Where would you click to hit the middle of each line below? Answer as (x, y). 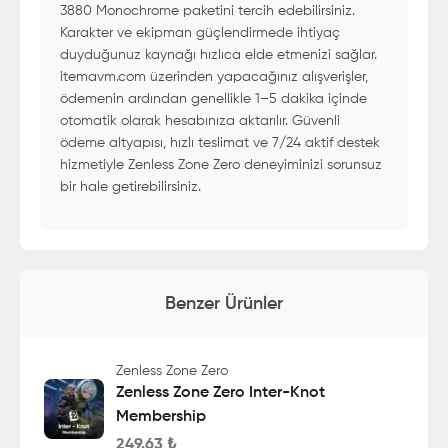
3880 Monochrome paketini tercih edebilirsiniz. (207, 11)
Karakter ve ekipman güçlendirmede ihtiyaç (200, 33)
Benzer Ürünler (224, 303)
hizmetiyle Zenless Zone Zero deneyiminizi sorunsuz (221, 165)
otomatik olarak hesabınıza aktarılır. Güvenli (200, 121)
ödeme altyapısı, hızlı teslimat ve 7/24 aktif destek (220, 143)
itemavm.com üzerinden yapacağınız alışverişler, (214, 77)
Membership (161, 417)
